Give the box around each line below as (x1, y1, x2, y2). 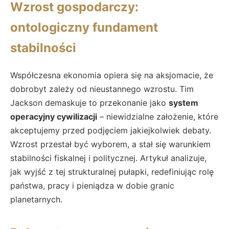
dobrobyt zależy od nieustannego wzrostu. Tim (10, 83, 194, 94)
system (169, 97, 198, 108)
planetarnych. (10, 194, 62, 204)
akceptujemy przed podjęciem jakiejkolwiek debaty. (10, 125, 211, 135)
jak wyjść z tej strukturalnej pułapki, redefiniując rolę (10, 166, 214, 177)
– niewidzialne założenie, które (97, 111, 218, 122)
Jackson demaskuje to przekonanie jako (10, 97, 169, 108)
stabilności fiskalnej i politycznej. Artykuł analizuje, (10, 152, 207, 163)
